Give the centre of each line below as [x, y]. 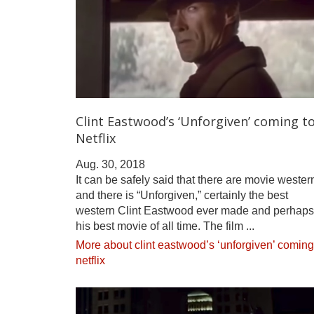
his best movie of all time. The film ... [165, 226]
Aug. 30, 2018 [110, 164]
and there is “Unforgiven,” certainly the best [182, 195]
